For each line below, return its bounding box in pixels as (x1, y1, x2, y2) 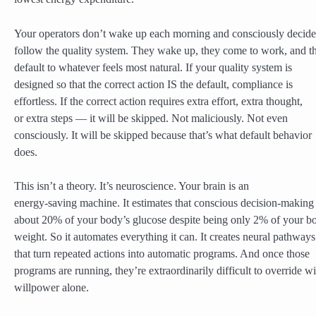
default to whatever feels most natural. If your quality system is (14, 61, 292, 74)
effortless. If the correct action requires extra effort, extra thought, (14, 95, 303, 108)
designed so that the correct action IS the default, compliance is (14, 78, 293, 91)
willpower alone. (14, 281, 89, 294)
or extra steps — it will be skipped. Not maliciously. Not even (14, 111, 288, 125)
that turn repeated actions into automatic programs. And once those (14, 247, 310, 260)
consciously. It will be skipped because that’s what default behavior (14, 128, 312, 142)
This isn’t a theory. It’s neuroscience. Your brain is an (14, 179, 249, 193)
